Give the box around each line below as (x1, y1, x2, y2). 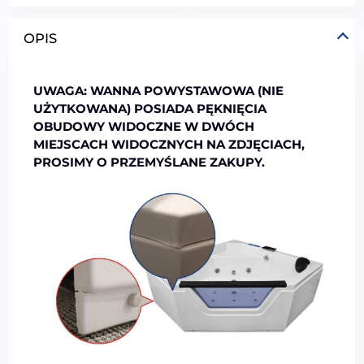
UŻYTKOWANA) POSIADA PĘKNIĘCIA (33, 101, 267, 117)
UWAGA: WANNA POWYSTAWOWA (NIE (33, 83, 284, 99)
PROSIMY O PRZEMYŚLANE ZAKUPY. (33, 154, 266, 171)
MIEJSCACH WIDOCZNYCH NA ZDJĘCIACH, (33, 136, 305, 153)
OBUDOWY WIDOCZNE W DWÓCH (33, 119, 255, 135)
